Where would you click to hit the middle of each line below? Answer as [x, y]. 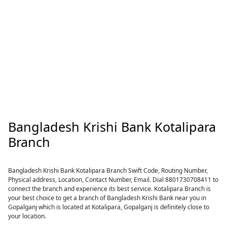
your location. [27, 216]
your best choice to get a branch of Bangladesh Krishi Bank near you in [107, 198]
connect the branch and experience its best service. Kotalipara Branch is [110, 189]
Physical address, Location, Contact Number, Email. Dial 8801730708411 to [113, 180]
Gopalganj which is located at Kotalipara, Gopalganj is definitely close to [109, 207]
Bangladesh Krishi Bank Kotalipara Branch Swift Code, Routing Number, [108, 171]
